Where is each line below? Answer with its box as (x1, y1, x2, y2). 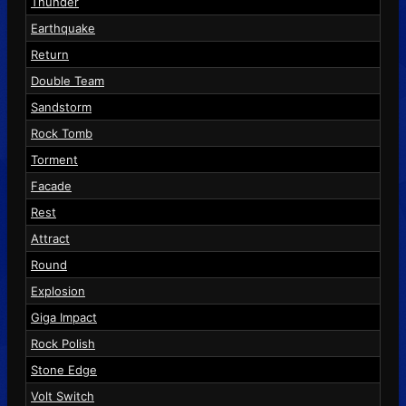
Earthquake (31, 20, 95, 35)
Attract (31, 230, 70, 246)
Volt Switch (31, 388, 94, 403)
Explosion (31, 283, 85, 298)
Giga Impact (31, 309, 97, 324)
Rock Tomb (31, 125, 92, 140)
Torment (31, 151, 78, 167)
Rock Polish (31, 335, 95, 351)
